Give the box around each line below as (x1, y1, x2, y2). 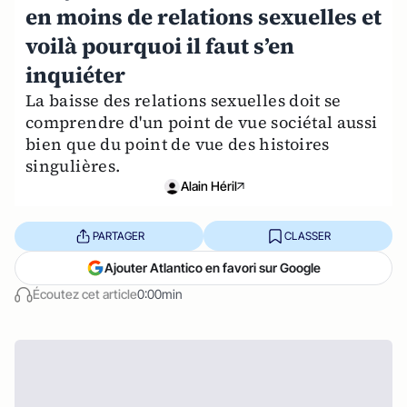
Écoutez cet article (33, 286, 137, 302)
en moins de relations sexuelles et (25, 2, 382, 32)
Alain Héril (181, 178, 237, 194)
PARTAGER (92, 228, 144, 243)
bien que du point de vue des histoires (25, 133, 330, 155)
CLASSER (283, 228, 331, 243)
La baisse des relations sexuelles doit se (25, 89, 342, 112)
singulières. (25, 154, 121, 177)
